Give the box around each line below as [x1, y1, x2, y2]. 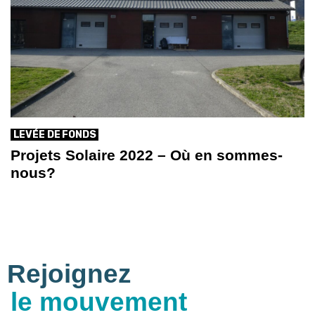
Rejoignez [7, 259, 131, 289]
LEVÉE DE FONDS [13, 129, 96, 141]
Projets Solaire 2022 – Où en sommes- [11, 147, 283, 164]
